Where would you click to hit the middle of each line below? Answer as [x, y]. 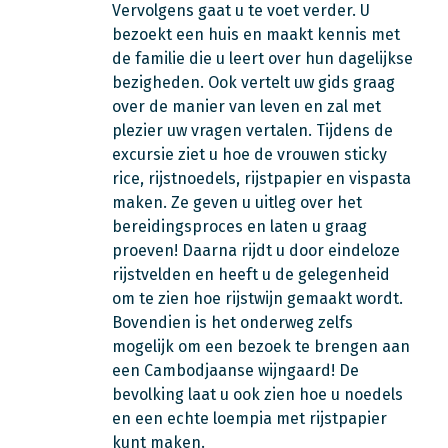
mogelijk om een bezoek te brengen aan [261, 346]
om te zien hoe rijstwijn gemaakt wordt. [257, 298]
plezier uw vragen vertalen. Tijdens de [252, 130]
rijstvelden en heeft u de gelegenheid [251, 274]
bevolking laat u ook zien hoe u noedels [257, 394]
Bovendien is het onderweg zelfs [232, 322]
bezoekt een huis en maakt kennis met [256, 34]
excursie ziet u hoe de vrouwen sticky [249, 154]
